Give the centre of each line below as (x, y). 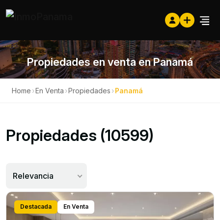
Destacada (36, 206)
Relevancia (33, 176)
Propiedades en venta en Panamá (110, 62)
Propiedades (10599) (80, 135)
